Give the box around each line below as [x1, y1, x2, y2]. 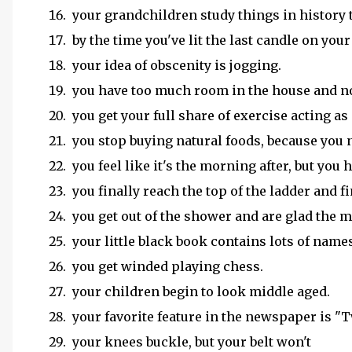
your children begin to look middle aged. [69, 284, 333, 299]
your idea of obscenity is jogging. [69, 57, 284, 73]
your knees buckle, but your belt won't [69, 334, 311, 350]
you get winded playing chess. [69, 258, 266, 274]
